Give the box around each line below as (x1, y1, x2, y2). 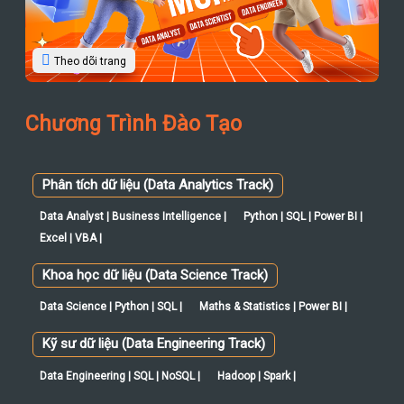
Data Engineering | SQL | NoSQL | (39, 282, 200, 296)
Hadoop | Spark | (217, 282, 297, 296)
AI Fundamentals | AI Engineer (39, 380, 189, 393)
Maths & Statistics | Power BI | (199, 214, 348, 227)
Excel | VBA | (39, 145, 102, 159)
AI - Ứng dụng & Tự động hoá (41, 346, 216, 363)
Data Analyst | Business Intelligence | (39, 124, 226, 137)
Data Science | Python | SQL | (39, 214, 182, 227)
